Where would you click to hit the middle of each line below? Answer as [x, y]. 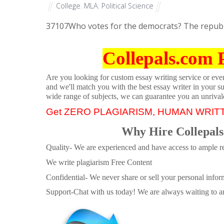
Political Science [127, 6]
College [68, 6]
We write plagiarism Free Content [99, 162]
